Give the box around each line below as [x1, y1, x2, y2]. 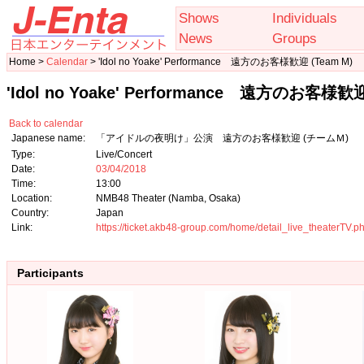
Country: [11, 206, 49, 219]
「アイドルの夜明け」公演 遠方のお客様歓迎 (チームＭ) [96, 132, 349, 144]
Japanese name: [11, 132, 85, 144]
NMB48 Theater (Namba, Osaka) [96, 192, 240, 204]
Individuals [272, 10, 337, 26]
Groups [272, 30, 317, 46]
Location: [11, 192, 52, 204]
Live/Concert [96, 148, 152, 160]
